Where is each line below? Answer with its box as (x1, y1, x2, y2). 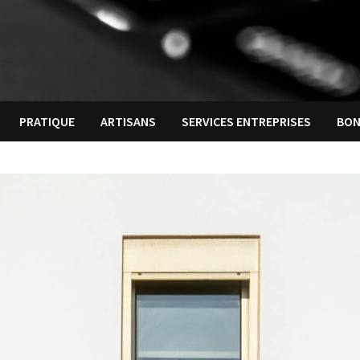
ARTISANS (100, 113, 157, 130)
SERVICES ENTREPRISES (182, 113, 312, 130)
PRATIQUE (19, 113, 76, 130)
